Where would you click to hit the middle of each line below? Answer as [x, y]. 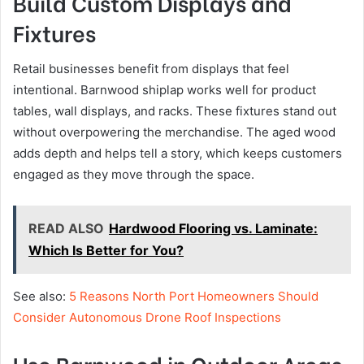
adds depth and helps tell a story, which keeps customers [178, 153]
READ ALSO [66, 228]
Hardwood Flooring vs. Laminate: [213, 228]
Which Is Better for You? [106, 250]
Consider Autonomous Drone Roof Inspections [147, 317]
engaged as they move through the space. [134, 174]
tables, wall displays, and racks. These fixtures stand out [175, 110]
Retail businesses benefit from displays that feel [151, 68]
